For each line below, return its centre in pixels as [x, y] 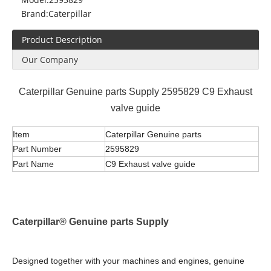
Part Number [37, 149]
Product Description [62, 39]
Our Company [50, 59]
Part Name [33, 164]
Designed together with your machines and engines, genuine [128, 260]
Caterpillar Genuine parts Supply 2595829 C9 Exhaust [135, 91]
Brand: [35, 13]
